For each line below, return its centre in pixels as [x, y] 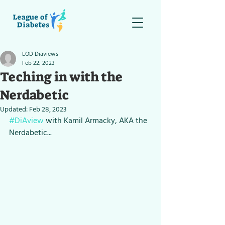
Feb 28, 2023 [48, 109]
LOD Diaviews [40, 54]
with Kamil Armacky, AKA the [96, 121]
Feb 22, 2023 [38, 63]
